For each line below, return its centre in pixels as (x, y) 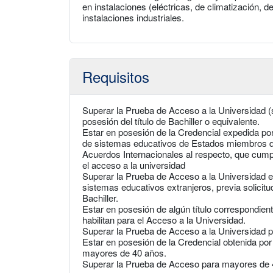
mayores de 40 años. (124, 253)
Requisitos (116, 76)
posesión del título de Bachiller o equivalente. (171, 121)
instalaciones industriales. (133, 17)
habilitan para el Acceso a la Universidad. (164, 220)
